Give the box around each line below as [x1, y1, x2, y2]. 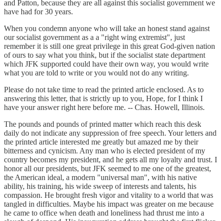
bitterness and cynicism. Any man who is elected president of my [4, 146, 205, 155]
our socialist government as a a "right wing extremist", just [4, 33, 185, 41]
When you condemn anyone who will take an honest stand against [4, 24, 210, 33]
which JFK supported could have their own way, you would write [4, 59, 209, 68]
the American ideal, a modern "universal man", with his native [4, 173, 197, 182]
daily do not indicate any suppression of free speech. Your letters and [4, 128, 217, 137]
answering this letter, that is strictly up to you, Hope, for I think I [4, 94, 203, 103]
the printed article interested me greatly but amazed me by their [4, 137, 198, 146]
